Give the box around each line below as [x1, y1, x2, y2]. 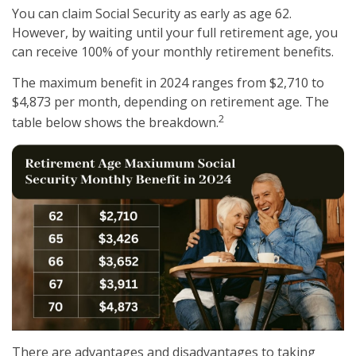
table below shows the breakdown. [12, 114, 219, 132]
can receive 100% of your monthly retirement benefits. [12, 42, 334, 60]
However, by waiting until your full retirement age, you [12, 23, 338, 41]
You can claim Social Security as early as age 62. [12, 4, 292, 22]
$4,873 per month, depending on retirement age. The [12, 92, 329, 110]
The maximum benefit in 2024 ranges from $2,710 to [12, 73, 324, 91]
